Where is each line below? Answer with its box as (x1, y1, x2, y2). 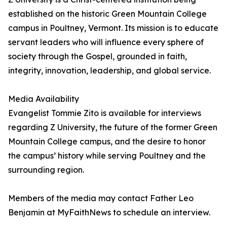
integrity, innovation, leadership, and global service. (8, 65, 211, 76)
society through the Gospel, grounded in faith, (8, 51, 187, 62)
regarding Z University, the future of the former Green (8, 122, 217, 133)
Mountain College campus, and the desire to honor (8, 136, 206, 147)
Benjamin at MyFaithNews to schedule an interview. (8, 207, 210, 218)
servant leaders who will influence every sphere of (8, 37, 204, 48)
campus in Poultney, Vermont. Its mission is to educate (8, 23, 218, 33)
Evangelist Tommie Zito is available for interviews (8, 108, 201, 119)
